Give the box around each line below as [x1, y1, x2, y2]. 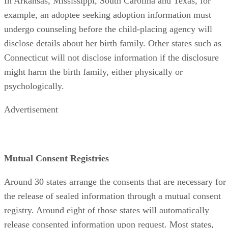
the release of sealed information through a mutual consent [4, 190, 221, 201]
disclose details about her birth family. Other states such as [4, 38, 221, 48]
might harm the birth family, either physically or [4, 66, 183, 77]
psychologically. [4, 80, 64, 91]
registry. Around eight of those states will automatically [4, 205, 209, 215]
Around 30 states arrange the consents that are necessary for [4, 176, 226, 187]
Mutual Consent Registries [4, 153, 109, 163]
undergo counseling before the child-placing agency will [4, 23, 212, 34]
